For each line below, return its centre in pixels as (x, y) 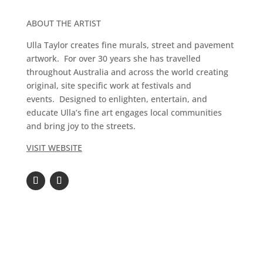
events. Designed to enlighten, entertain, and (117, 99)
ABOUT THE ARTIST (63, 23)
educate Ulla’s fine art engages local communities (124, 112)
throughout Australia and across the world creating (127, 72)
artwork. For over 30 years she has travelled (113, 58)
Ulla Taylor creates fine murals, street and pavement (130, 45)
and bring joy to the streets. (82, 126)
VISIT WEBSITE (54, 148)
